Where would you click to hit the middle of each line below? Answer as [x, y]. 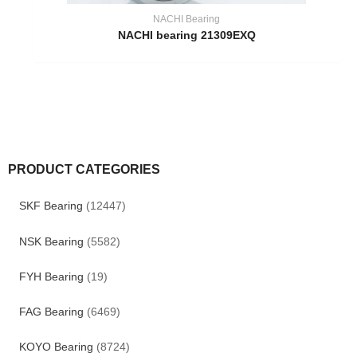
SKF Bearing [51, 206]
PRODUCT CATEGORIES [84, 169]
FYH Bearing [51, 277]
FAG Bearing [51, 312]
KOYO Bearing [56, 347]
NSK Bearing [51, 241]
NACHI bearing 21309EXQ [186, 36]
